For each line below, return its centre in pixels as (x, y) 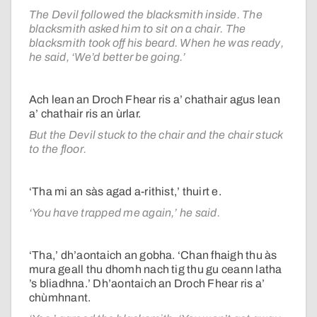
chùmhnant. (60, 298)
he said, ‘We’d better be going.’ (108, 57)
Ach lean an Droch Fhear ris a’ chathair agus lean (155, 100)
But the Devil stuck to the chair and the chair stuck (156, 135)
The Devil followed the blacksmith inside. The (146, 15)
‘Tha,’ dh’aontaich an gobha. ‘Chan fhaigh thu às (153, 255)
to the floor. (58, 149)
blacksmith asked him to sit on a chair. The (138, 29)
